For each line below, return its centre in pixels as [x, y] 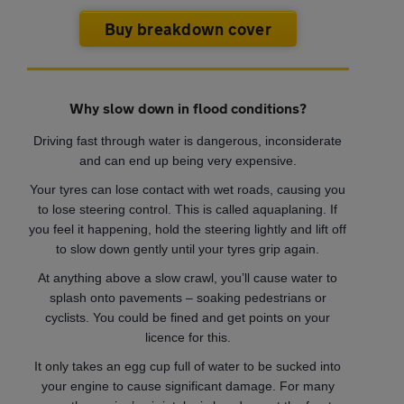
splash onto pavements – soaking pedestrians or [188, 297]
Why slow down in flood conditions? [188, 107]
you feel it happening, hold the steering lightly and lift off [188, 229]
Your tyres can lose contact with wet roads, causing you [188, 189]
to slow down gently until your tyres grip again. [188, 248]
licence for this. [188, 337]
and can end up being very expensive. [188, 160]
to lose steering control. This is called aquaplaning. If [188, 209]
